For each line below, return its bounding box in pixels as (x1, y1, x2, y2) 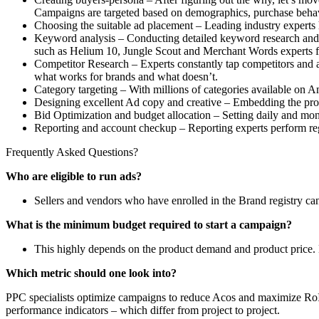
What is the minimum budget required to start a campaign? (6, 218, 292, 231)
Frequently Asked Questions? (6, 145, 138, 158)
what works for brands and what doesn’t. (34, 70, 218, 83)
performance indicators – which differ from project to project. (6, 303, 280, 316)
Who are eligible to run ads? (6, 169, 142, 182)
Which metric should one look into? (6, 266, 177, 279)
